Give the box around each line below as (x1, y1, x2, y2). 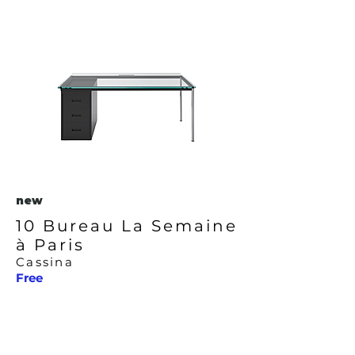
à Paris (16, 235, 85, 254)
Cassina (16, 254, 74, 269)
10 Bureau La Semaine (16, 216, 238, 235)
